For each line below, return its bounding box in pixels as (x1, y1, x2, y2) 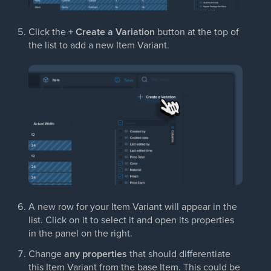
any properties (64, 247, 127, 261)
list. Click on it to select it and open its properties (28, 213, 234, 227)
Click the (28, 25, 68, 39)
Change (28, 247, 64, 261)
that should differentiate (127, 247, 230, 261)
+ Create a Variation (68, 25, 155, 39)
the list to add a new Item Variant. (28, 38, 169, 52)
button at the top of (155, 25, 239, 39)
